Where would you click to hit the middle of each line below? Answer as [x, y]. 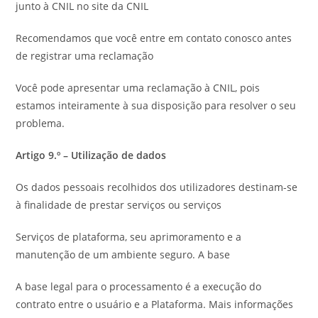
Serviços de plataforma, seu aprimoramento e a [129, 237]
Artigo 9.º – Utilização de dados [91, 155]
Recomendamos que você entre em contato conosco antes [154, 38]
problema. [40, 123]
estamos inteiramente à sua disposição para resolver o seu [156, 105]
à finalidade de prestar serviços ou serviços [119, 205]
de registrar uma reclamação [85, 56]
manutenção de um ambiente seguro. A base [123, 254]
